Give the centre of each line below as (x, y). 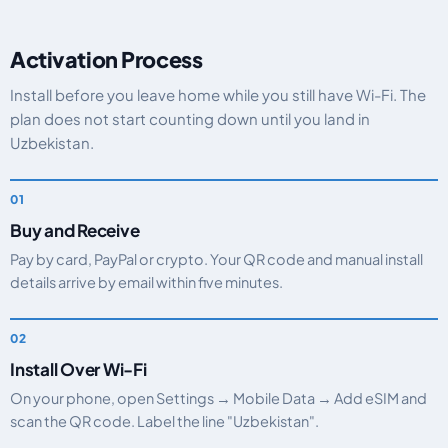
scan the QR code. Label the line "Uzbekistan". (164, 421)
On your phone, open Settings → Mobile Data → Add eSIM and (218, 398)
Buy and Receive (75, 230)
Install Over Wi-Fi (78, 369)
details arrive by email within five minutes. (146, 282)
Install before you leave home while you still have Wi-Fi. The (218, 94)
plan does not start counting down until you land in (190, 118)
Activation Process (106, 59)
